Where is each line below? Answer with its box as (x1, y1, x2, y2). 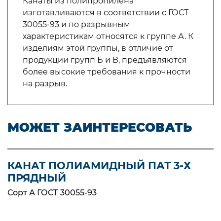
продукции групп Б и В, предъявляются (23, 55, 187, 65)
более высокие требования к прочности (23, 67, 190, 76)
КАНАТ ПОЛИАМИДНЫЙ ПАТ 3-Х (7, 159, 191, 172)
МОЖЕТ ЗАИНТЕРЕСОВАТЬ (7, 120, 192, 135)
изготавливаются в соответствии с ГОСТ (23, 8, 188, 17)
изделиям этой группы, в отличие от (23, 43, 173, 53)
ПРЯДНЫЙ (7, 172, 66, 184)
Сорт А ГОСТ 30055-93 (7, 188, 97, 197)
